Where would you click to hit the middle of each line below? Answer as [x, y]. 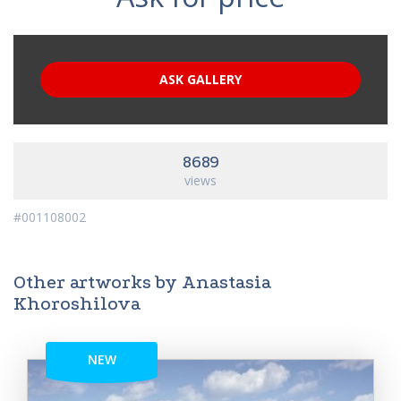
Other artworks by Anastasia [142, 282]
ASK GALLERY [200, 79]
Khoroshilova [77, 303]
